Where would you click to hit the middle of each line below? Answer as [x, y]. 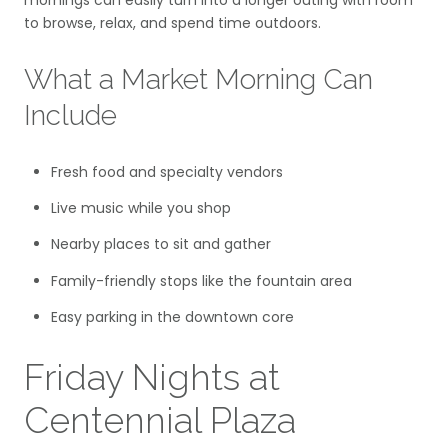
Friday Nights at [152, 376]
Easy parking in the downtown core [172, 317]
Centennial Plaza [160, 419]
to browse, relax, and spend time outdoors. [172, 23]
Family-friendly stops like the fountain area [201, 280]
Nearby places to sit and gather [160, 244]
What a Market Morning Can [198, 80]
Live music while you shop [140, 208]
